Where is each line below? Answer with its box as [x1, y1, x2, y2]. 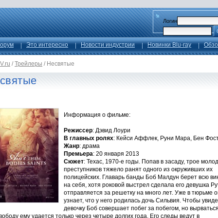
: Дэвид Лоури [92, 127, 130, 134]
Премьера [64, 150, 93, 157]
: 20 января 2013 [93, 150, 139, 157]
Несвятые [47, 60, 74, 67]
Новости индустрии [81, 41, 135, 48]
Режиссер [64, 127, 92, 134]
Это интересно [26, 41, 68, 48]
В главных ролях [64, 135, 113, 142]
